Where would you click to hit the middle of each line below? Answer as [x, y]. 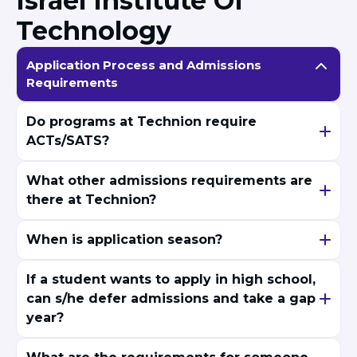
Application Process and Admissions [144, 65]
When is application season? [124, 239]
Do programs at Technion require [141, 122]
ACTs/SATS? [68, 141]
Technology [94, 31]
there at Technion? [91, 200]
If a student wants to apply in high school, [171, 279]
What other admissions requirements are [169, 180]
